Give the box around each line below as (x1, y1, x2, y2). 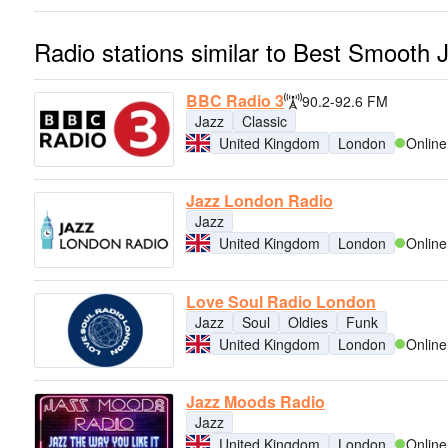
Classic (242, 111, 287, 131)
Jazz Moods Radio (186, 389, 325, 413)
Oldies (288, 311, 328, 332)
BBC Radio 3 (186, 89, 284, 112)
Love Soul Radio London (186, 289, 376, 313)
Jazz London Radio (186, 189, 333, 213)
